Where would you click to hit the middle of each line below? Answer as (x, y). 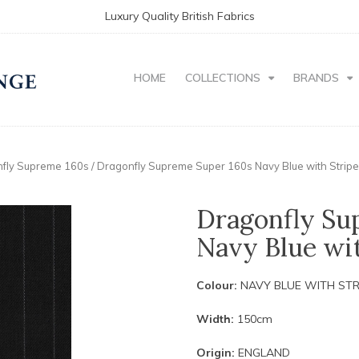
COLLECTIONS (222, 78)
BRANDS (316, 78)
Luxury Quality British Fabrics (179, 16)
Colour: (216, 285)
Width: (215, 319)
